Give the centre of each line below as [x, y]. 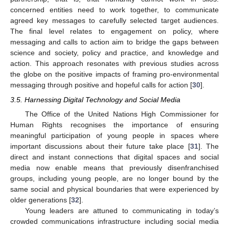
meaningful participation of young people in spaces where [114, 135]
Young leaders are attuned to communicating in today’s [122, 210]
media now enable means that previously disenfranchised [114, 167]
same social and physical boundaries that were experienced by [114, 189]
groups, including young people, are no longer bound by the [114, 178]
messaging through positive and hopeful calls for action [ [101, 85]
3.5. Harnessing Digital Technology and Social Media [95, 99]
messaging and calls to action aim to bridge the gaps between [114, 42]
